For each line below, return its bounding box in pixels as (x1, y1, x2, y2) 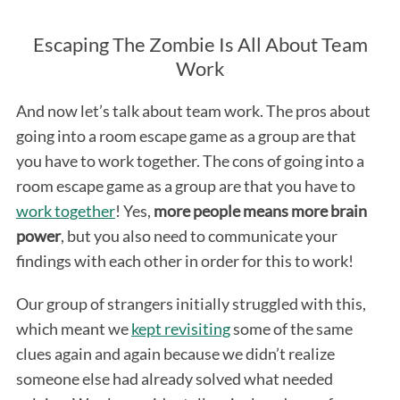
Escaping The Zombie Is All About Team (32, 31, 368, 56)
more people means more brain (153, 200, 367, 221)
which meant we (15, 318, 131, 338)
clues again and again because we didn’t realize (15, 343, 335, 363)
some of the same (229, 318, 353, 338)
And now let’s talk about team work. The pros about (15, 100, 371, 121)
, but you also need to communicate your (60, 225, 337, 246)
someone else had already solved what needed (15, 368, 333, 388)
